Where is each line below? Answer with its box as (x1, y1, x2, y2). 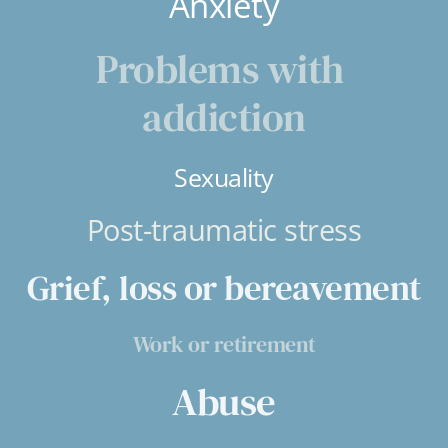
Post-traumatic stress (86, 209, 362, 249)
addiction (142, 89, 306, 144)
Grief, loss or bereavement (26, 263, 422, 312)
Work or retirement (132, 328, 316, 359)
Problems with (96, 41, 344, 96)
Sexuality (174, 159, 274, 194)
